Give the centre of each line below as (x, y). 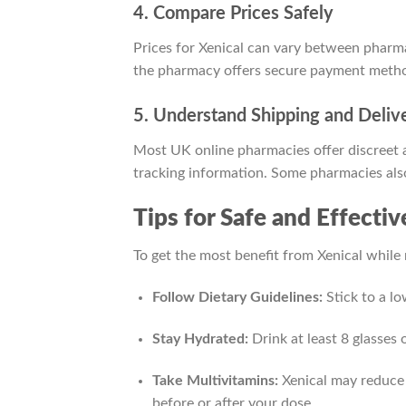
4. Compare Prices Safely (233, 14)
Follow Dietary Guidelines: (237, 298)
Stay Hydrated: (200, 338)
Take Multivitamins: (215, 380)
